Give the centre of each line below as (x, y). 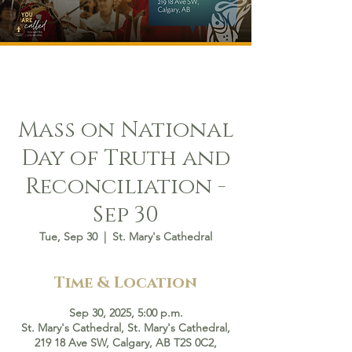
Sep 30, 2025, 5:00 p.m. (126, 313)
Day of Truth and (126, 158)
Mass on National (126, 130)
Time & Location (126, 283)
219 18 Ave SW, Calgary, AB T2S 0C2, (126, 343)
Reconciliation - (126, 187)
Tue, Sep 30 (68, 236)
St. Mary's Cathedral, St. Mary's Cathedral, (126, 328)
